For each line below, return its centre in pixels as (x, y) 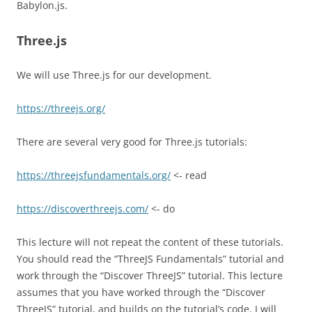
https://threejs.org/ (61, 108)
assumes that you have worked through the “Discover (141, 292)
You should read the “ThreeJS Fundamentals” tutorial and (150, 259)
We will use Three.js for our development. (114, 75)
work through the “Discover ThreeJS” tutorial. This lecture (150, 275)
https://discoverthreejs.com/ (83, 209)
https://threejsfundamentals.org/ (94, 175)
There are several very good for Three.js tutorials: (132, 142)
